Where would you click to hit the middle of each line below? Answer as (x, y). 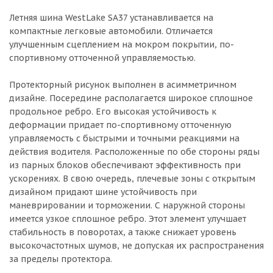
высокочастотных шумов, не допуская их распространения (136, 246)
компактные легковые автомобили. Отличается (111, 31)
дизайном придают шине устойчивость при (103, 192)
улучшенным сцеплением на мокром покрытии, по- (122, 44)
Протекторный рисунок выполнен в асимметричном (123, 85)
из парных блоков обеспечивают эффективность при (125, 165)
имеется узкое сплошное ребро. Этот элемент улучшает (128, 219)
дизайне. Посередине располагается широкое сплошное (131, 98)
